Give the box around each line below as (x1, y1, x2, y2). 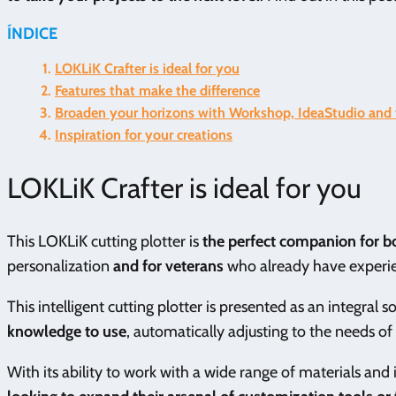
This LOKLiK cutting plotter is (7, 232, 202, 252)
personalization (7, 256, 110, 277)
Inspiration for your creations (55, 126, 232, 144)
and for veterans (110, 256, 224, 277)
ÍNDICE (7, 24, 57, 44)
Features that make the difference (55, 82, 260, 100)
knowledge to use (7, 322, 126, 342)
